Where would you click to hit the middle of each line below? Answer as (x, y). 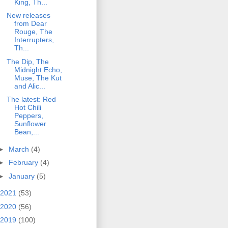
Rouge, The (33, 32)
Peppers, (28, 116)
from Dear (30, 24)
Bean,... (26, 132)
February (24, 163)
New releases (28, 16)
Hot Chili (27, 108)
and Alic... (30, 86)
